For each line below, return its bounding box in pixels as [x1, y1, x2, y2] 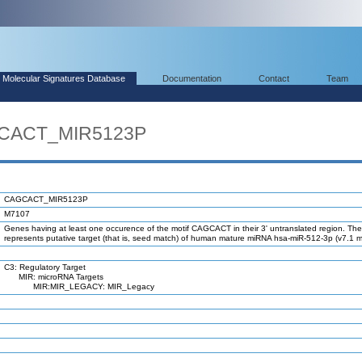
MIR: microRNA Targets [4, 272, 103, 281]
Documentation [162, 74, 221, 83]
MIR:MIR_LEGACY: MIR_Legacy [4, 282, 154, 291]
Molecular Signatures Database [2, 74, 125, 83]
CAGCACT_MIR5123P [4, 195, 88, 204]
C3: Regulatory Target [4, 263, 86, 271]
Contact [259, 74, 289, 83]
